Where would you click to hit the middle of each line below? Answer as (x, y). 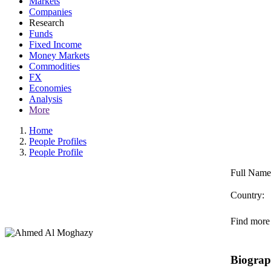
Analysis (46, 99)
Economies (50, 88)
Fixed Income (55, 44)
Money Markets (59, 55)
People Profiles (58, 141)
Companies (51, 12)
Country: (247, 195)
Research (47, 23)
